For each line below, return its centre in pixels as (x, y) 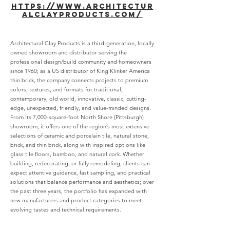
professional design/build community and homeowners (81, 62)
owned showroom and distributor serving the (69, 52)
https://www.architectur (82, 6)
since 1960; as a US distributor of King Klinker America (80, 71)
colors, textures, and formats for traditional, (66, 89)
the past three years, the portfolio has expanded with (79, 191)
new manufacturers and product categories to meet (76, 200)
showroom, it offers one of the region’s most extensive (80, 126)
